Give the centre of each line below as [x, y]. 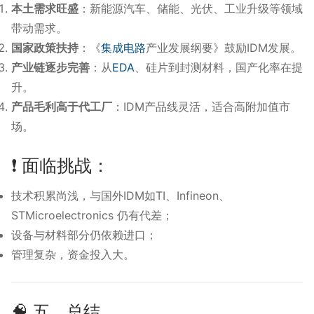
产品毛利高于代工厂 [62, 106]
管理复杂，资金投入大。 [73, 255]
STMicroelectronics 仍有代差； [92, 216]
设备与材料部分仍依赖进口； [84, 235]
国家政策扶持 [45, 47]
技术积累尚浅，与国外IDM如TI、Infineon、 [121, 196]
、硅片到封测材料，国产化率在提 [219, 67]
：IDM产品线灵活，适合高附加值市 [201, 106]
